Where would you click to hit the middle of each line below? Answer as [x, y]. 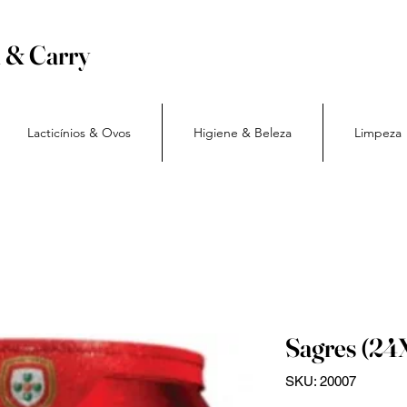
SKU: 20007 [321, 381]
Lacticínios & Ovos [79, 133]
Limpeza [377, 133]
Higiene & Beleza [242, 133]
